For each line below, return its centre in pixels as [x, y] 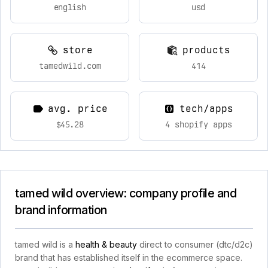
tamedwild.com [70, 66]
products [206, 50]
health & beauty [106, 244]
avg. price [77, 109]
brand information [61, 210]
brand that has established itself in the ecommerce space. [129, 258]
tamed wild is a [45, 244]
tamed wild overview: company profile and [126, 193]
